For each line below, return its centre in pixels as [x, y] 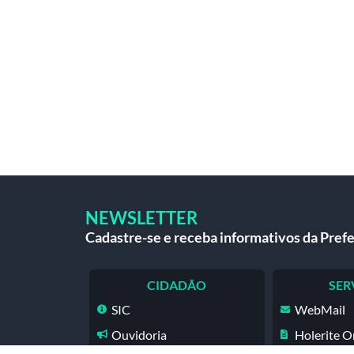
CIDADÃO [177, 285]
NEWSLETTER [141, 218]
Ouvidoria [139, 334]
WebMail [320, 310]
